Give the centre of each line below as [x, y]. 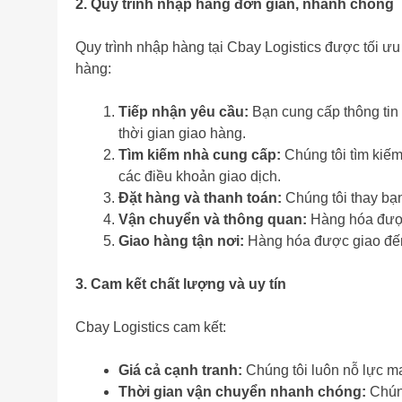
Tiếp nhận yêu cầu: [184, 112]
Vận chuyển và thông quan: [213, 220]
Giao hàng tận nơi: [181, 241]
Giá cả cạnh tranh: [180, 371]
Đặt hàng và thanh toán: [200, 198]
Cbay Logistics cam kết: [151, 328]
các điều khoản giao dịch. [200, 177]
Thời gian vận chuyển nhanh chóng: [242, 392]
